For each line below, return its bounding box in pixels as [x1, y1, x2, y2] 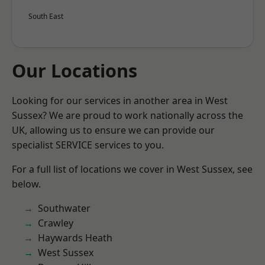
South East [28, 11, 63, 21]
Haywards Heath [38, 231, 112, 244]
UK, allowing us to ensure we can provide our [12, 124, 215, 137]
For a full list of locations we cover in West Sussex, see [12, 163, 253, 176]
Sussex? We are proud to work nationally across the [12, 109, 243, 122]
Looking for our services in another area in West [12, 94, 228, 107]
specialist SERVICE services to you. [12, 138, 164, 151]
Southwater [38, 202, 91, 215]
